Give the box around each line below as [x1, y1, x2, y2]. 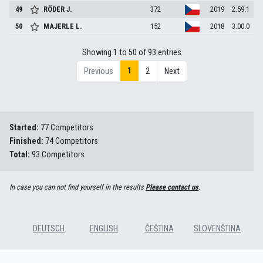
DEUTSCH [33, 224, 65, 234]
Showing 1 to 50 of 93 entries [82, 48, 181, 58]
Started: [9, 123, 41, 133]
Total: [9, 150, 32, 160]
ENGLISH [90, 224, 118, 234]
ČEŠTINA [144, 224, 174, 234]
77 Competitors [41, 123, 93, 133]
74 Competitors [45, 136, 98, 147]
